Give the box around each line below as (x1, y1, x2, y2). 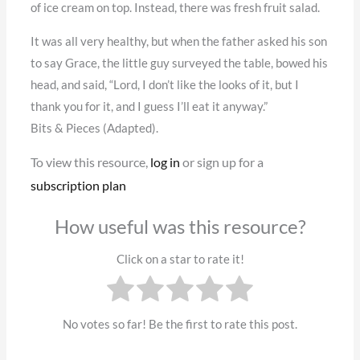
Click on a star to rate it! (116, 252, 244, 267)
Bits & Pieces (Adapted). (30, 121, 158, 135)
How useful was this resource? (54, 215, 306, 238)
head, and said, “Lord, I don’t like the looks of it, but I (30, 77, 299, 92)
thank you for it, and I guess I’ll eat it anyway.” (30, 99, 268, 113)
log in (149, 154, 180, 170)
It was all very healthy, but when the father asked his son (30, 34, 327, 48)
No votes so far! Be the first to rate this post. (63, 317, 297, 332)
